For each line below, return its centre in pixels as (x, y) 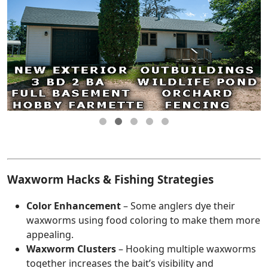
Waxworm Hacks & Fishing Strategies (110, 179)
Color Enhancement (74, 206)
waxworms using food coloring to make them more (143, 220)
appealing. (50, 235)
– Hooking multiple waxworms (186, 249)
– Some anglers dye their (178, 206)
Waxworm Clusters (71, 249)
